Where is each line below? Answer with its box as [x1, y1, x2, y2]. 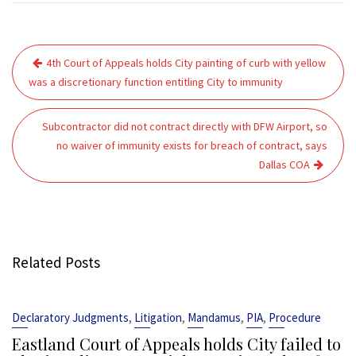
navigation [11, 65, 110, 94]
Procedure [269, 310, 321, 325]
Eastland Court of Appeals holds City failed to [12, 333, 341, 354]
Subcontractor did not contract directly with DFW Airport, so [42, 119, 327, 133]
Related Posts [12, 253, 100, 272]
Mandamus [188, 310, 241, 325]
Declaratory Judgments [12, 310, 129, 325]
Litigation [134, 310, 182, 325]
